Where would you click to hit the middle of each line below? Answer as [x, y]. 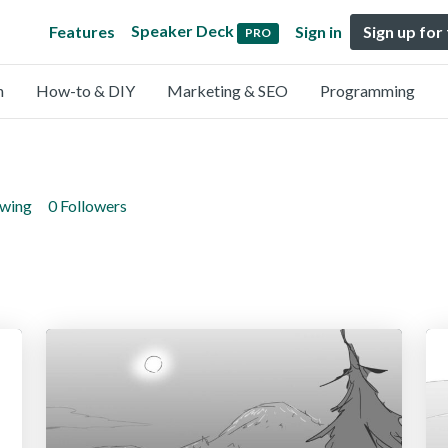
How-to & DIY [85, 90]
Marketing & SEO [227, 90]
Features [82, 31]
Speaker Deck [183, 31]
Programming [367, 90]
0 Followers [87, 205]
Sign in [318, 31]
